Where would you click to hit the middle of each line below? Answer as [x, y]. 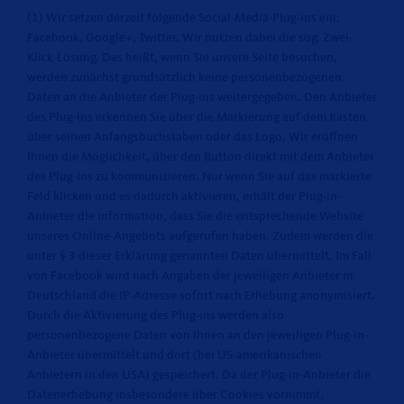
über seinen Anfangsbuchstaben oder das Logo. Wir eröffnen [193, 137]
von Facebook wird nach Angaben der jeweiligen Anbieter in [190, 276]
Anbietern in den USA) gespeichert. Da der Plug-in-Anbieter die [199, 375]
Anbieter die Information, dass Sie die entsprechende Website [195, 216]
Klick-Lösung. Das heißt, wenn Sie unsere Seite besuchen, [182, 58]
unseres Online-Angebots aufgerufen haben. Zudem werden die [200, 236]
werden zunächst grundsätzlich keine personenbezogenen [184, 78]
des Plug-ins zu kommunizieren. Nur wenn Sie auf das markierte [199, 177]
